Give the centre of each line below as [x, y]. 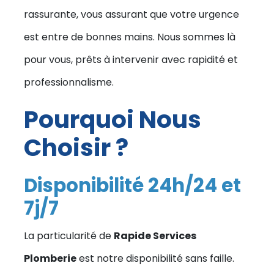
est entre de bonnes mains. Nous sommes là [130, 37]
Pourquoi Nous [113, 119]
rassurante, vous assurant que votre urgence [131, 14]
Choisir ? [76, 147]
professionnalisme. [69, 82]
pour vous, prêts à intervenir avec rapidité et [131, 59]
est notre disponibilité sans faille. [155, 258]
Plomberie [50, 258]
